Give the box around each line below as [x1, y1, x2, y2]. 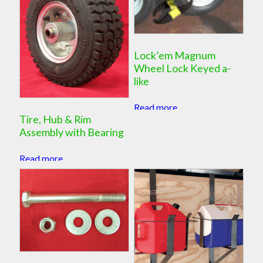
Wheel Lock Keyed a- [134, 62, 231, 75]
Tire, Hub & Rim [19, 113, 91, 126]
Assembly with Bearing [19, 126, 124, 139]
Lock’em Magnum [134, 49, 216, 62]
